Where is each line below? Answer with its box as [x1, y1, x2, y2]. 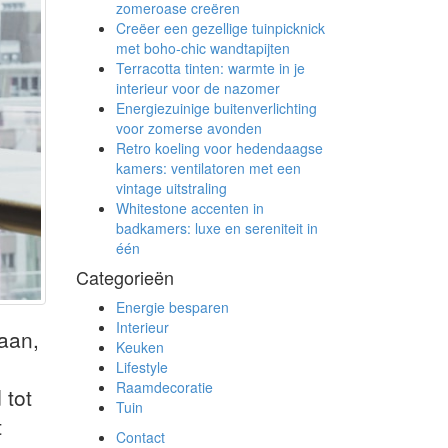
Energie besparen [116, 297, 229, 317]
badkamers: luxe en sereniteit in [116, 218, 318, 238]
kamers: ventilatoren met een [116, 158, 301, 178]
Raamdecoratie [116, 377, 213, 397]
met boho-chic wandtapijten [116, 38, 290, 58]
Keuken [116, 337, 164, 357]
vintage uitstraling [116, 178, 227, 198]
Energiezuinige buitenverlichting [116, 98, 317, 118]
